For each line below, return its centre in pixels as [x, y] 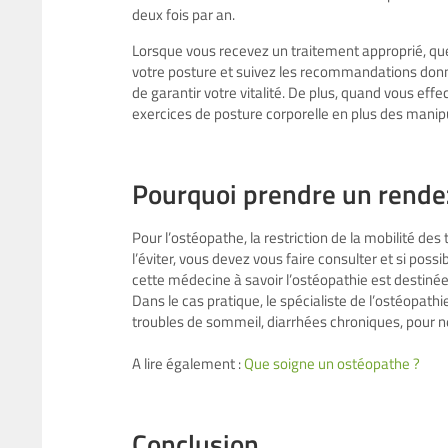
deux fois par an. [185, 15]
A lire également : [188, 364]
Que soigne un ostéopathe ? [332, 364]
